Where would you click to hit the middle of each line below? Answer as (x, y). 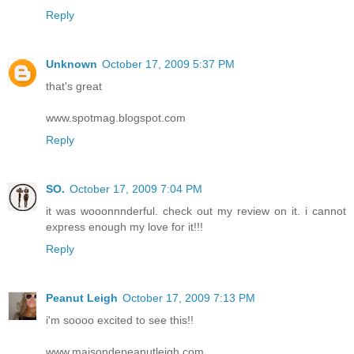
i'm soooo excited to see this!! (120, 320)
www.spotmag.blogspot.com (116, 117)
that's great (74, 86)
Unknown (72, 64)
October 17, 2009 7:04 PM (136, 188)
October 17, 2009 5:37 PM (168, 64)
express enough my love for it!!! (124, 226)
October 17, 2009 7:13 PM (189, 298)
